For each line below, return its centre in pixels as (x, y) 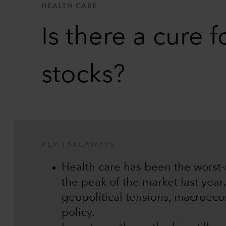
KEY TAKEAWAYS (78, 145)
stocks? (83, 76)
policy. (78, 213)
